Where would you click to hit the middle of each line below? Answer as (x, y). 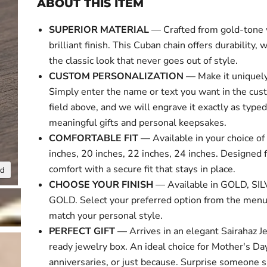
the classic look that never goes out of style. (144, 61)
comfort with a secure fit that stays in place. (142, 169)
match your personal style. (106, 216)
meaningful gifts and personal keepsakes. (138, 123)
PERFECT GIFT (82, 231)
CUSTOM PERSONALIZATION (117, 76)
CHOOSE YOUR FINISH (101, 185)
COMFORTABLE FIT (94, 138)
